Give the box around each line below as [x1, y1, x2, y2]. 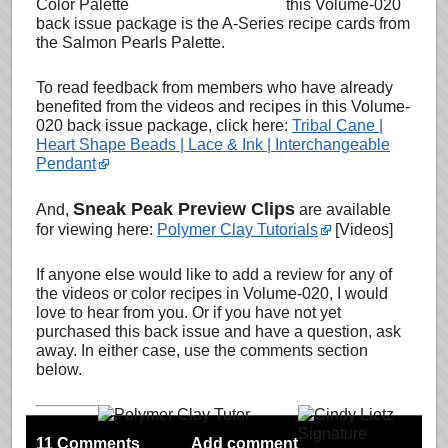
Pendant [36, 155, 96, 172]
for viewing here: [36, 221, 157, 238]
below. [36, 361, 82, 378]
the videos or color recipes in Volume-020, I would [36, 285, 388, 302]
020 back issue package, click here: [36, 117, 292, 134]
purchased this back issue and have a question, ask [36, 323, 401, 340]
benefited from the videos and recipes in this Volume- [36, 98, 410, 115]
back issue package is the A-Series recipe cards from [36, 15, 410, 32]
